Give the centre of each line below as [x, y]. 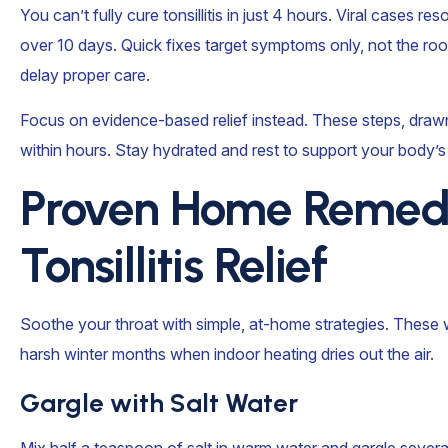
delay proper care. [85, 75]
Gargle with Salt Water [159, 403]
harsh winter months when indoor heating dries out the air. [227, 354]
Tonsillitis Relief [173, 265]
